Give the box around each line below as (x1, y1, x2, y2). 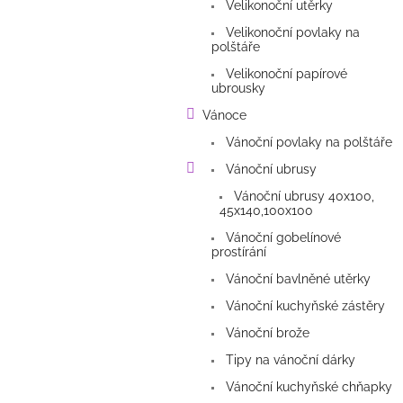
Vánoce (202, 108, 246, 123)
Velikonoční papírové (222, 67, 347, 82)
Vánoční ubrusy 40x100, (230, 189, 374, 204)
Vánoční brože (222, 326, 309, 341)
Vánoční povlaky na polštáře (222, 135, 392, 150)
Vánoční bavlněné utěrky (222, 272, 371, 287)
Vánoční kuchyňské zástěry (222, 299, 385, 314)
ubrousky (211, 81, 265, 96)
